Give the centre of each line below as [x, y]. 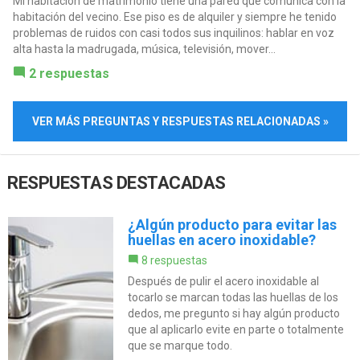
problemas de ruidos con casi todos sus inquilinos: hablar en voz [173, 33]
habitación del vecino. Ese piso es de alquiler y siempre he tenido [174, 16]
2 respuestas [69, 73]
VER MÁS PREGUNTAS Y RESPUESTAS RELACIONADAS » [180, 121]
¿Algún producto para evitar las [232, 224]
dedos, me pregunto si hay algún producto [233, 313]
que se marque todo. [180, 345]
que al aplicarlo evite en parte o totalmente [235, 329]
